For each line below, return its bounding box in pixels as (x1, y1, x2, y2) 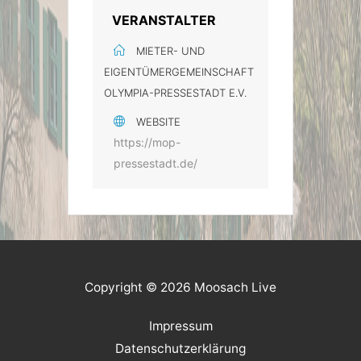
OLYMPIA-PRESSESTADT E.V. (104, 85, 247, 99)
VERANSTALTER (112, 11, 216, 28)
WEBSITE (136, 114, 180, 128)
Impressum (148, 317, 213, 334)
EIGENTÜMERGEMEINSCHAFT (104, 64, 254, 78)
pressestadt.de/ (114, 156, 197, 170)
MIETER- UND (136, 44, 205, 57)
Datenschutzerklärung (115, 340, 246, 356)
